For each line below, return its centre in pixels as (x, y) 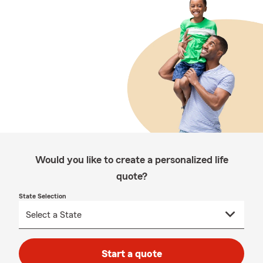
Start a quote (131, 254)
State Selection (43, 196)
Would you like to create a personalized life (131, 160)
